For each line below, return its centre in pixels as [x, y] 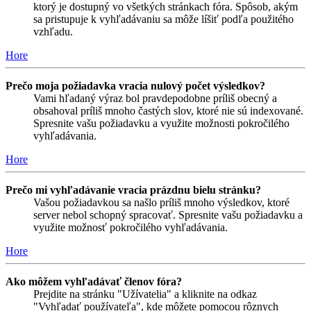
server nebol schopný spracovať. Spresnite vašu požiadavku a [168, 215]
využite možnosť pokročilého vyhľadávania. [131, 228]
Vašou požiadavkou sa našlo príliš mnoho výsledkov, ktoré [161, 203]
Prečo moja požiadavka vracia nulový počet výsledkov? [135, 86]
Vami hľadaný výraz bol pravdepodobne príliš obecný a [155, 99]
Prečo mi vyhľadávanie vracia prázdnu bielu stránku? [133, 190]
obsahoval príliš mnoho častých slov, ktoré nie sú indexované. [168, 111]
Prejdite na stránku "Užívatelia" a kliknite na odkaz [145, 294]
